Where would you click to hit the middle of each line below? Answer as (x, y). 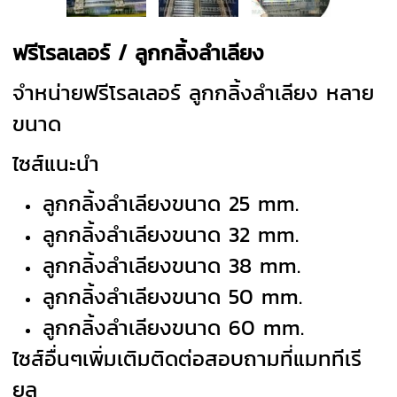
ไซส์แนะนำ (56, 163)
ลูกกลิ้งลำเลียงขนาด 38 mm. (172, 265)
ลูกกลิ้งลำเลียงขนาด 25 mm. (171, 203)
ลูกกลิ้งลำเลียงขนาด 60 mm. (174, 327)
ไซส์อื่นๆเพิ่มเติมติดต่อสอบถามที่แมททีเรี (187, 358)
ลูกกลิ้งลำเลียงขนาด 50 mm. (173, 296)
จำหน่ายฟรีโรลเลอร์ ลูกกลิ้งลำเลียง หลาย (194, 92)
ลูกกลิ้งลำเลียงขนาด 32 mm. (171, 234)
